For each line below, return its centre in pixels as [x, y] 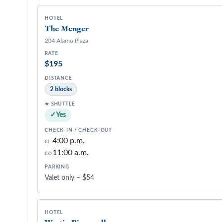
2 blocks [61, 89]
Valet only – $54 [69, 178]
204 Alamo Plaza [66, 41]
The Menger [67, 28]
